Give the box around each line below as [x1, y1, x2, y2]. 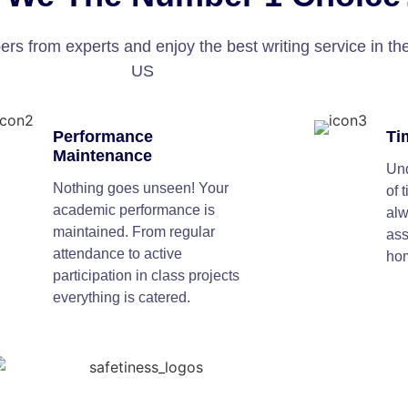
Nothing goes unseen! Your [52, 180, 229, 196]
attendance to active [52, 246, 182, 261]
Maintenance [52, 147, 152, 165]
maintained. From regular [52, 224, 215, 240]
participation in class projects [52, 268, 240, 283]
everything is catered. [52, 290, 190, 305]
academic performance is [52, 202, 215, 218]
